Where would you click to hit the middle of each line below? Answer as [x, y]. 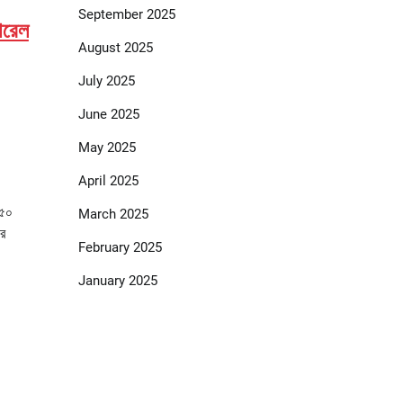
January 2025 [117, 281]
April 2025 [108, 181]
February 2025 [120, 248]
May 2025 [107, 148]
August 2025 [115, 48]
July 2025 [106, 81]
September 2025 [126, 15]
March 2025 [113, 215]
